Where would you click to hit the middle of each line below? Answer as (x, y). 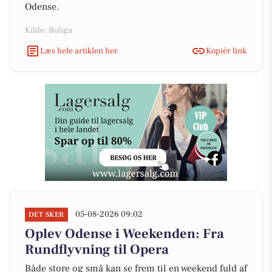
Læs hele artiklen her (79, 51)
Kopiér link (226, 51)
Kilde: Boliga (49, 30)
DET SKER (46, 215)
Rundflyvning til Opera (97, 250)
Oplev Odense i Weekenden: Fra (124, 234)
